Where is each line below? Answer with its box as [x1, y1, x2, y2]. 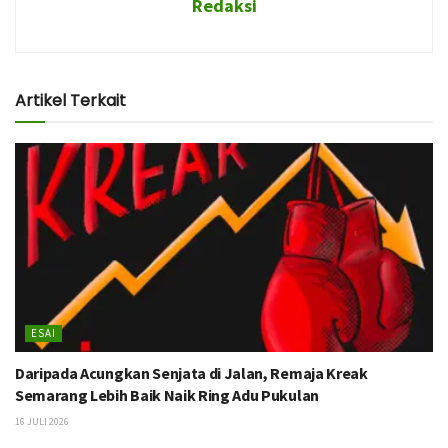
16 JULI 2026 [15, 415, 69, 429]
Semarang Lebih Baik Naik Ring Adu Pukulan [15, 385, 319, 406]
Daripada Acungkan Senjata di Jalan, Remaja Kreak [15, 363, 368, 384]
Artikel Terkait [15, 89, 126, 113]
